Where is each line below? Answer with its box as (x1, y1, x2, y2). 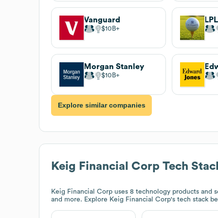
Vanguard (84, 16, 120, 24)
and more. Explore (51, 196, 109, 203)
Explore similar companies (57, 101, 145, 109)
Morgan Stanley (84, 62, 144, 71)
